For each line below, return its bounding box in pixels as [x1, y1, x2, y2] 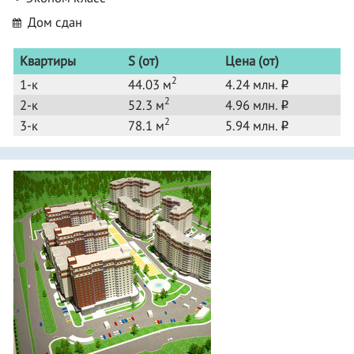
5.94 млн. [225, 116, 281, 134]
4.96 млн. [225, 96, 281, 114]
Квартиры [20, 51, 76, 70]
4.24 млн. [225, 75, 281, 93]
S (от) [128, 51, 159, 70]
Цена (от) [225, 51, 279, 70]
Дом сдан [24, 13, 82, 31]
